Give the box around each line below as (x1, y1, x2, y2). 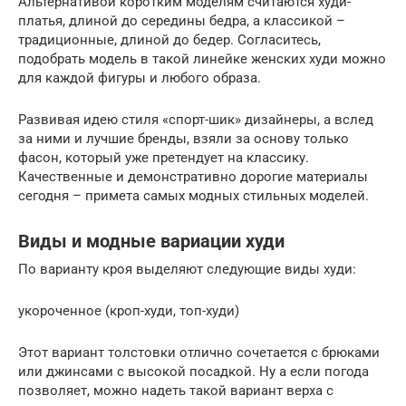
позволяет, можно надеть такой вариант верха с (18, 382, 333, 399)
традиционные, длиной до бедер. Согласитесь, (18, 31, 321, 48)
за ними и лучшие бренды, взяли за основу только (18, 130, 349, 147)
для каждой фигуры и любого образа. (18, 69, 261, 86)
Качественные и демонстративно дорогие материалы (18, 168, 368, 185)
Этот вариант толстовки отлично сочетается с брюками (18, 343, 380, 361)
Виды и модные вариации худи (18, 231, 285, 252)
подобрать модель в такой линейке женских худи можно (18, 50, 386, 67)
